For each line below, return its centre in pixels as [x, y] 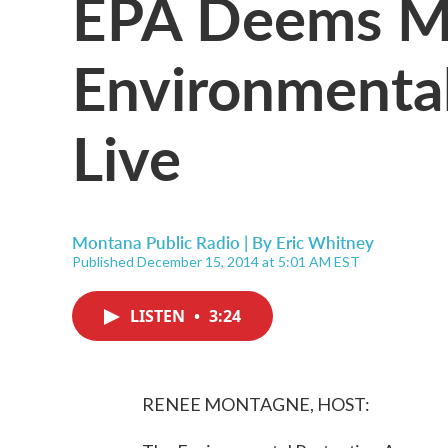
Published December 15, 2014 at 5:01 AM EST [216, 261]
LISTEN [159, 316]
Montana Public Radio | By [174, 242]
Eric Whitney [325, 242]
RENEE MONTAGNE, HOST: [256, 404]
